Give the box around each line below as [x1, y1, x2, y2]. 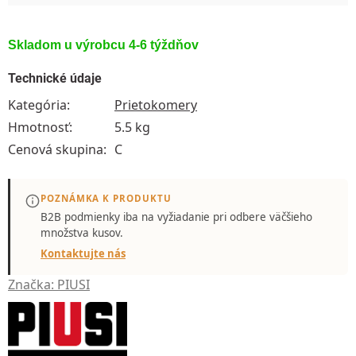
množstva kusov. [41, 225, 123, 240]
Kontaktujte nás [41, 246, 126, 261]
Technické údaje [8, 70, 102, 86]
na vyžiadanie [141, 209, 210, 224]
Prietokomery [114, 95, 197, 114]
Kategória [8, 95, 67, 114]
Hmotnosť [8, 118, 69, 136]
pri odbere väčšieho [210, 209, 312, 224]
